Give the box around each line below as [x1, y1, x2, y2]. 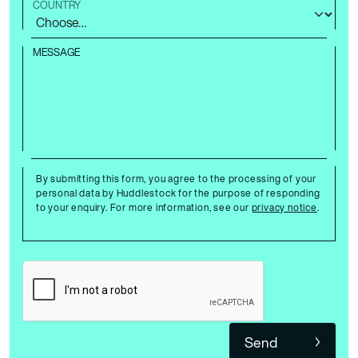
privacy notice [251, 200, 317, 214]
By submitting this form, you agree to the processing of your [36, 171, 316, 185]
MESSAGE [33, 43, 81, 59]
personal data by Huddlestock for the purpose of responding [36, 185, 320, 200]
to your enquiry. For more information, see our [36, 200, 252, 214]
